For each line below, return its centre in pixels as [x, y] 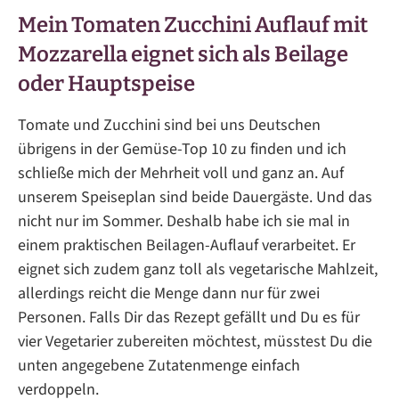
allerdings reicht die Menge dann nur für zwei [169, 294]
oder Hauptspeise [106, 84]
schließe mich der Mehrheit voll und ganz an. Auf [181, 174]
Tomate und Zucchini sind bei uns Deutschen [169, 126]
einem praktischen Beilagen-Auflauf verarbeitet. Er [187, 246]
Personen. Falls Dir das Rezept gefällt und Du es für [189, 318]
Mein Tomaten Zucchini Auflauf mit [193, 25]
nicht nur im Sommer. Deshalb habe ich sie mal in [184, 222]
